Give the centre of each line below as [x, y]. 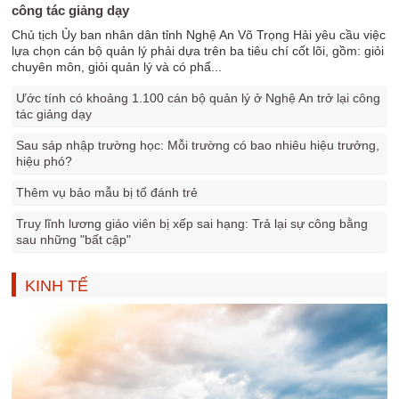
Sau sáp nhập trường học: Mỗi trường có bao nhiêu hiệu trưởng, [198, 145]
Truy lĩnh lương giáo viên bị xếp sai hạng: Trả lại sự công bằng [192, 224]
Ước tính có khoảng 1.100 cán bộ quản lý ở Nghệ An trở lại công [199, 98]
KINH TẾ [57, 286]
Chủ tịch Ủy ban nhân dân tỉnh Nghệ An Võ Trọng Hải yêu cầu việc [199, 35]
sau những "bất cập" [74, 240]
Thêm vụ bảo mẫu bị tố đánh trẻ [107, 192]
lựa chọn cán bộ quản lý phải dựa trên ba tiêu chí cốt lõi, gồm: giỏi [198, 51]
